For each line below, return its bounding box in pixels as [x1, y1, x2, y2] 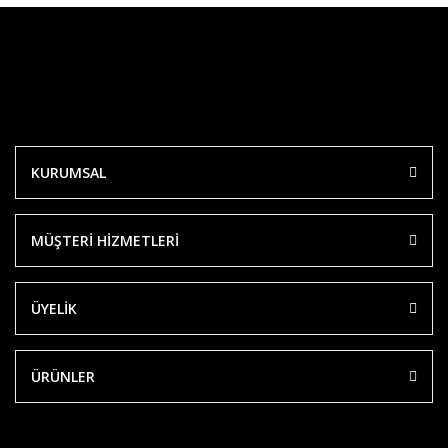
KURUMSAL [31, 163, 106, 182]
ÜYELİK [31, 299, 77, 318]
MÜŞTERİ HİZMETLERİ [31, 231, 179, 250]
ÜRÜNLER [31, 367, 95, 386]
